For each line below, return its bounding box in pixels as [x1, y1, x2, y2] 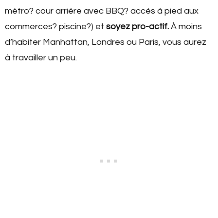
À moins [171, 21, 202, 31]
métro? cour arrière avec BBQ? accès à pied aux [5, 6, 199, 16]
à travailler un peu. [5, 53, 77, 62]
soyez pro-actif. [106, 21, 171, 31]
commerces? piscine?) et [5, 21, 106, 31]
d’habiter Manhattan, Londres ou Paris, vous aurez [5, 37, 206, 47]
